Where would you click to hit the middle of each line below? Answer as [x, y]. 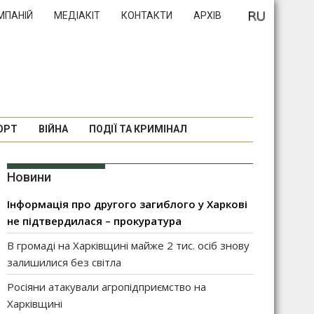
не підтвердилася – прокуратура [94, 221]
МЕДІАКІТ [77, 15]
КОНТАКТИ [147, 15]
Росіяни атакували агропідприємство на [107, 287]
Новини [29, 177]
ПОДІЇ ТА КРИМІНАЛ [138, 129]
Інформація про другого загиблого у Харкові [127, 204]
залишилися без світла [64, 262]
